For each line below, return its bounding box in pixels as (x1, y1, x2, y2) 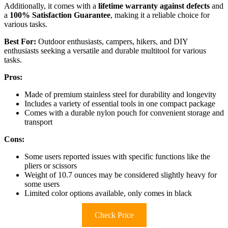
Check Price (94, 210, 134, 219)
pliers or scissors (24, 161, 77, 170)
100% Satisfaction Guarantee (10, 10, 110, 19)
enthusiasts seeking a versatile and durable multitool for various (4, 46, 206, 55)
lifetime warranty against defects (98, 1, 210, 10)
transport (24, 117, 52, 126)
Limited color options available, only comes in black (24, 188, 192, 197)
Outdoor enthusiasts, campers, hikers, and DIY (36, 37, 188, 46)
